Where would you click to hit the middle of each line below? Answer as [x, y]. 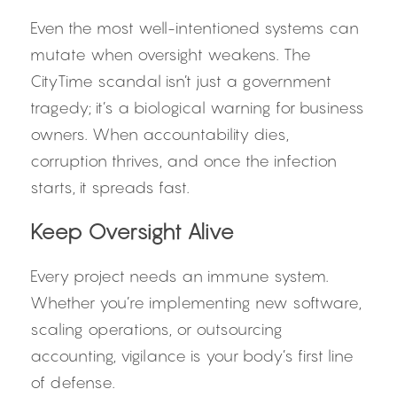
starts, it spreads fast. [110, 187]
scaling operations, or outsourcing [156, 329]
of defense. [73, 382]
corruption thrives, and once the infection [183, 161]
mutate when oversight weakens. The [171, 54]
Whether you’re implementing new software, [196, 303]
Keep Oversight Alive [132, 232]
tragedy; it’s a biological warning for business [197, 108]
